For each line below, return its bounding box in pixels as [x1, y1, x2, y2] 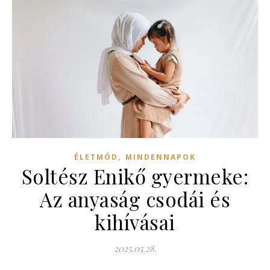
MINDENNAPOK [125, 151, 196, 162]
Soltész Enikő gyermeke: [21, 162, 249, 189]
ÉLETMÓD [74, 151, 118, 162]
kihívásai [95, 208, 175, 235]
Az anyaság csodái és [40, 185, 230, 212]
